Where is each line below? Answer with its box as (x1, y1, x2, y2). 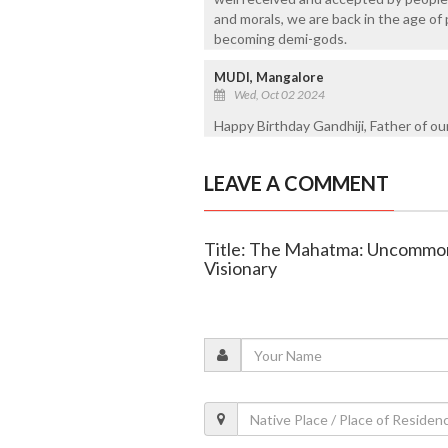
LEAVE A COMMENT (203, 171, 389, 196)
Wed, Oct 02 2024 (233, 87, 325, 103)
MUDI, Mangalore (213, 69, 324, 86)
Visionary (203, 257, 277, 280)
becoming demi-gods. (213, 30, 347, 48)
